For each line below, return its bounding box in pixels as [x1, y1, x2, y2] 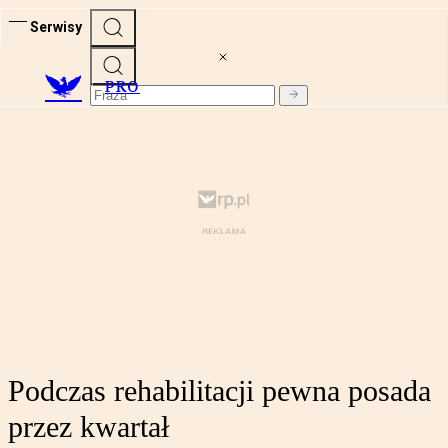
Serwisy [30, 18, 82, 35]
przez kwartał [8, 410, 169, 444]
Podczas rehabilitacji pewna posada [8, 374, 431, 408]
